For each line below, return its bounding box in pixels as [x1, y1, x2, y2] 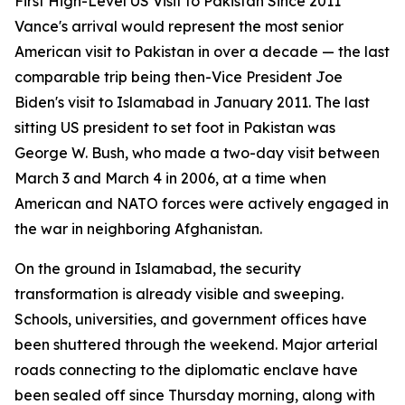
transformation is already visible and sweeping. [14, 285, 344, 303]
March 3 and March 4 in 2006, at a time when [14, 169, 326, 187]
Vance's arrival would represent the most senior [14, 17, 344, 35]
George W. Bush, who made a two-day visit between [14, 144, 380, 162]
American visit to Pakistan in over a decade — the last [14, 42, 390, 61]
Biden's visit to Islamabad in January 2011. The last [14, 93, 370, 111]
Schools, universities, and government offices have [14, 310, 367, 328]
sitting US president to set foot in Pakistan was [14, 118, 335, 137]
